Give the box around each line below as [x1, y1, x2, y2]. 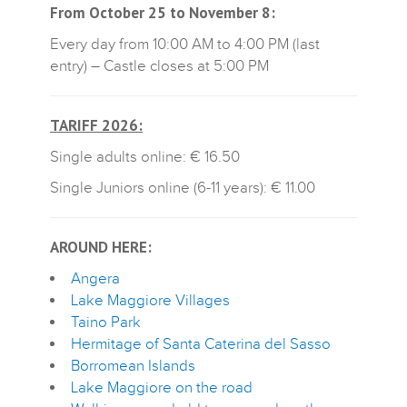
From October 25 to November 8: [50, 2, 275, 23]
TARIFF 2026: [50, 114, 143, 135]
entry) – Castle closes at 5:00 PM [50, 56, 269, 75]
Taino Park [71, 313, 141, 332]
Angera [71, 269, 120, 288]
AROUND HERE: [50, 236, 152, 257]
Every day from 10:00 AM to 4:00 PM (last [50, 35, 320, 54]
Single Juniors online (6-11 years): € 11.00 [50, 178, 315, 197]
